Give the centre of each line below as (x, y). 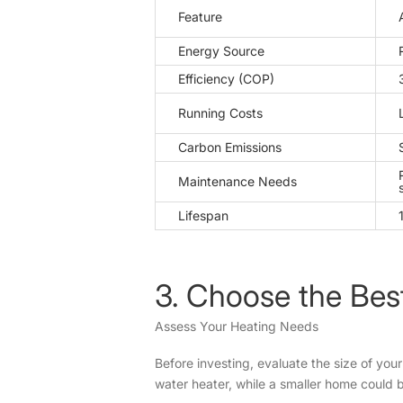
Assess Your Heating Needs (237, 326)
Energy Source (221, 50)
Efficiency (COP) (226, 78)
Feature (200, 16)
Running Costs (220, 112)
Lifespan (203, 215)
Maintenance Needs (237, 181)
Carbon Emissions (230, 147)
